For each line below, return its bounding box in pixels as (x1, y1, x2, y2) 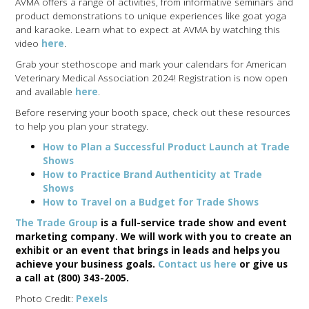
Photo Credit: (15, 292, 77, 306)
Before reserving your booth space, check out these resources (15, 106, 291, 119)
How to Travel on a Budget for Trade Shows (43, 195, 259, 209)
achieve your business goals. (15, 257, 159, 271)
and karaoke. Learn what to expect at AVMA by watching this (15, 23, 281, 37)
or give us (237, 257, 288, 271)
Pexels (76, 292, 108, 306)
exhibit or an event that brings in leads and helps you (15, 243, 281, 257)
